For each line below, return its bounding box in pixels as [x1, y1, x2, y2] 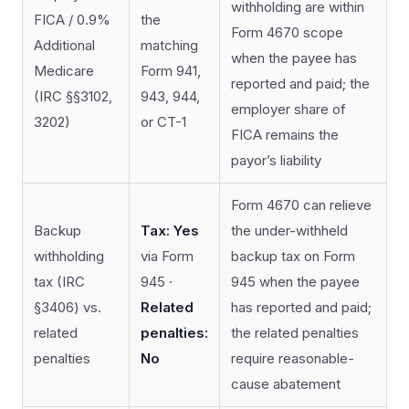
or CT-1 [141, 113, 186, 131]
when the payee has [231, 49, 357, 67]
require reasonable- [231, 350, 354, 367]
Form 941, [141, 62, 201, 79]
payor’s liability [231, 152, 321, 169]
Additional [34, 37, 95, 54]
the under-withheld [231, 222, 348, 239]
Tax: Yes [141, 222, 199, 239]
